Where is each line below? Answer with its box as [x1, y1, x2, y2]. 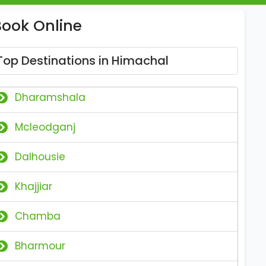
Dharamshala [15, 90, 86, 104]
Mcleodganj [15, 120, 76, 134]
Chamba [15, 209, 61, 223]
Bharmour [15, 239, 66, 253]
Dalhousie [15, 150, 66, 164]
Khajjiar [15, 179, 53, 194]
